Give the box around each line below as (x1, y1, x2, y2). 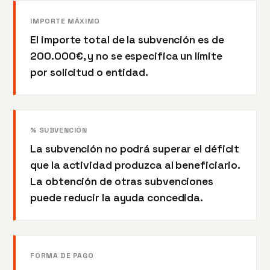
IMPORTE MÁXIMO (30, 16, 100, 26)
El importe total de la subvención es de (30, 33, 224, 46)
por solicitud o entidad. (30, 65, 148, 79)
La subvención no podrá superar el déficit (30, 142, 240, 155)
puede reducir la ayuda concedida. (30, 190, 204, 204)
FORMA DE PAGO (30, 250, 94, 260)
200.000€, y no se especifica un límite (30, 49, 222, 63)
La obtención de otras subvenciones (30, 174, 213, 188)
